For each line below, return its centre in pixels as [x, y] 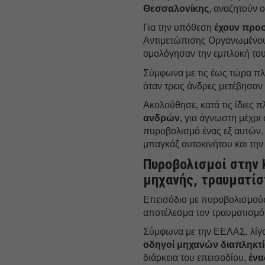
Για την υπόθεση [179, 27]
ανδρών [162, 118]
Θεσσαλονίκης [176, 8]
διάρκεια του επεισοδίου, [196, 257]
